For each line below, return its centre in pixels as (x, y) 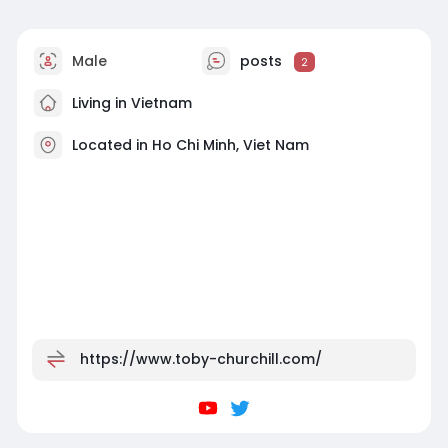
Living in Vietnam (129, 102)
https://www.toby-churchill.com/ (200, 358)
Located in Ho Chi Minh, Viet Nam (190, 144)
